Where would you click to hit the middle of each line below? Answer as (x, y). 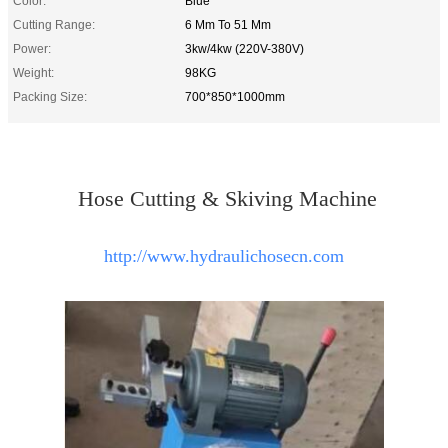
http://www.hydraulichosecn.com (224, 255)
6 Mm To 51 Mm (228, 24)
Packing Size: (50, 96)
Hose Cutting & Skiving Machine (224, 198)
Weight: (33, 72)
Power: (32, 48)
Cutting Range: (54, 24)
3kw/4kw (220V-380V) (244, 48)
